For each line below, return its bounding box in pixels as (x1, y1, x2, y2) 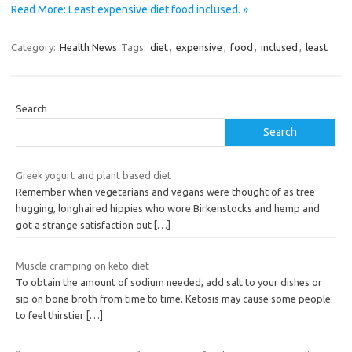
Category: (11, 42, 58, 53)
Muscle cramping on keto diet (16, 259, 149, 271)
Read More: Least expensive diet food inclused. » (11, 3, 248, 16)
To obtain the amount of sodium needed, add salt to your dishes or (16, 276, 322, 288)
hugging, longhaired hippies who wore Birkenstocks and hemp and (16, 203, 320, 214)
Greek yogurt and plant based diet (16, 170, 171, 181)
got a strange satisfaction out (16, 219, 154, 231)
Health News (60, 42, 117, 53)
